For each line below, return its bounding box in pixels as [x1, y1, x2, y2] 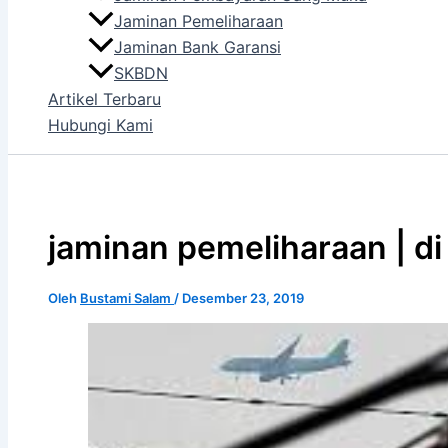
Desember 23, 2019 [182, 289, 304, 306]
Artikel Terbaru [48, 89, 161, 110]
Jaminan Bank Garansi [114, 37, 281, 58]
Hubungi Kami [48, 115, 153, 136]
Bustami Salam [80, 289, 174, 306]
